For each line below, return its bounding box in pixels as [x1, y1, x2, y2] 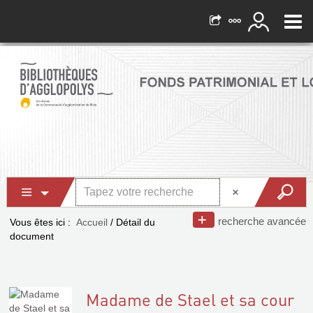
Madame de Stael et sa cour [86, 289, 294, 310]
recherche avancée [218, 215, 306, 227]
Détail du [116, 217, 155, 228]
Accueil [76, 217, 108, 228]
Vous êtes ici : [10, 217, 71, 228]
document [10, 231, 54, 242]
